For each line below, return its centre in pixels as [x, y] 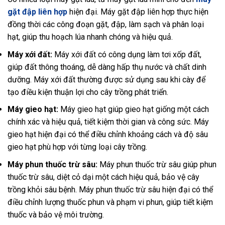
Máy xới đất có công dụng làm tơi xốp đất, [128, 54]
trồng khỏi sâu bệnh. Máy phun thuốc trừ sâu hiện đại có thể [110, 190]
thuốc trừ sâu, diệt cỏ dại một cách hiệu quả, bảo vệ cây [103, 177]
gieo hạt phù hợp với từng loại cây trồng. [77, 147]
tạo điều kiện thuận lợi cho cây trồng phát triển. [88, 92]
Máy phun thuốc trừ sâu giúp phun [158, 165]
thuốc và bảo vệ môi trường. [56, 215]
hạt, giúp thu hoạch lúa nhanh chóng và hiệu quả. [90, 37]
